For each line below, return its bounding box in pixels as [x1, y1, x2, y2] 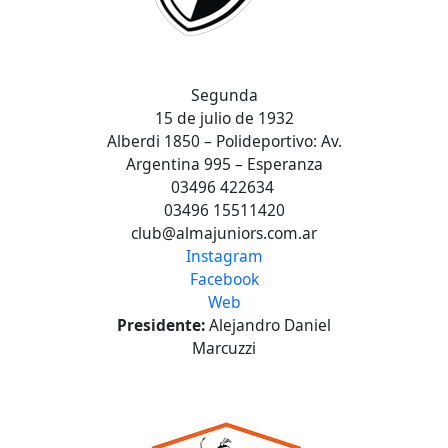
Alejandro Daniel [209, 313, 331, 336]
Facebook [189, 267, 259, 290]
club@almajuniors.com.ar [131, 221, 317, 244]
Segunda [190, 83, 258, 106]
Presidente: [117, 313, 209, 336]
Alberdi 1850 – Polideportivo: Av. [106, 129, 342, 152]
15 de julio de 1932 [154, 106, 294, 129]
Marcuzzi [192, 336, 256, 359]
